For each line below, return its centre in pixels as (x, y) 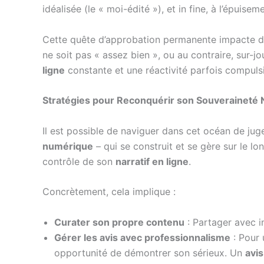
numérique (68, 146)
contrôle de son (79, 161)
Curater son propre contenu (119, 222)
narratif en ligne (152, 161)
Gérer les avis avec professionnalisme (142, 237)
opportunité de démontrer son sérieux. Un (150, 253)
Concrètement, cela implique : (109, 192)
